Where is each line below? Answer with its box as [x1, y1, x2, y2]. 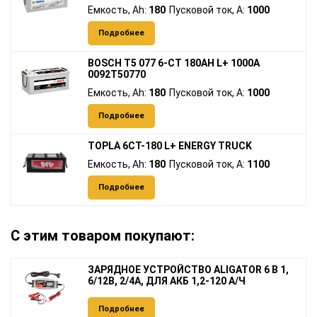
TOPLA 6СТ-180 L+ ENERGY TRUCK [88, 140, 252, 152]
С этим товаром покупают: [11, 227, 195, 245]
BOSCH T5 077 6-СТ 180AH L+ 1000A [88, 57, 260, 69]
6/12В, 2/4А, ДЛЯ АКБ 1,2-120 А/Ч [88, 275, 246, 287]
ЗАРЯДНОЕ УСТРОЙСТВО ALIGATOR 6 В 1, [88, 264, 289, 276]
